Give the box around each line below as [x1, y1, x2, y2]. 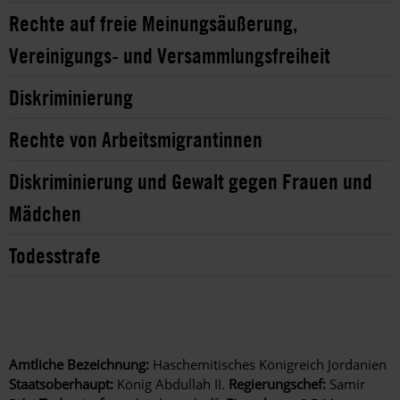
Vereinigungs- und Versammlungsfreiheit [9, 42, 330, 70]
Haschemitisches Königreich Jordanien [149, 355, 387, 374]
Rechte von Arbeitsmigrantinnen [9, 126, 262, 154]
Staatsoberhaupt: [9, 375, 113, 394]
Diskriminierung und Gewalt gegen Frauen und [9, 168, 372, 196]
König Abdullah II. [113, 375, 229, 394]
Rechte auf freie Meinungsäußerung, [9, 10, 297, 37]
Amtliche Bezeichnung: [9, 355, 149, 374]
